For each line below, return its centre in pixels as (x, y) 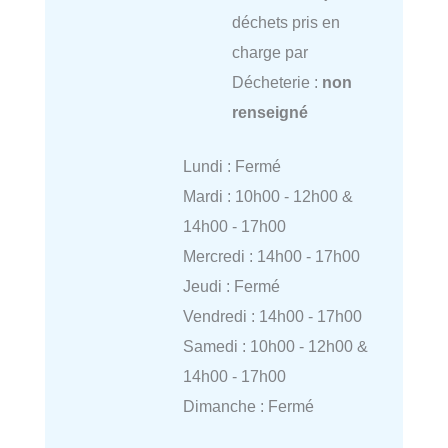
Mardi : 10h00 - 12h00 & (267, 196)
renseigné (269, 111)
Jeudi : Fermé (231, 286)
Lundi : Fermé (231, 166)
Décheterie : (276, 81)
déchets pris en (285, 21)
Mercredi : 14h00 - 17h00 (271, 256)
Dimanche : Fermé (248, 406)
